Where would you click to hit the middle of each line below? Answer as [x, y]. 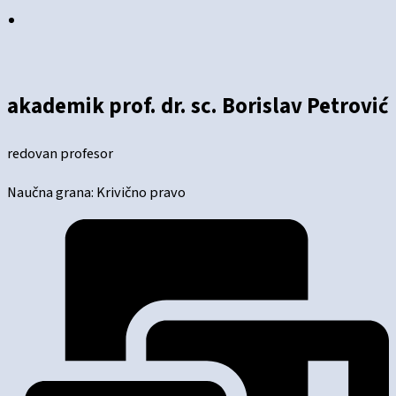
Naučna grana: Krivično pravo [96, 192]
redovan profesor [60, 154]
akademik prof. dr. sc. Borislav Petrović [198, 106]
